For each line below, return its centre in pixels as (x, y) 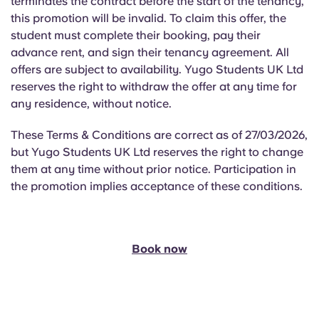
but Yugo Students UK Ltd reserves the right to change (157, 152)
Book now (159, 249)
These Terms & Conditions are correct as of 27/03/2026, (159, 135)
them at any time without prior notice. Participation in (153, 169)
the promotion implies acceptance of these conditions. (157, 186)
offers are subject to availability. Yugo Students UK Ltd (157, 69)
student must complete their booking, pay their (136, 35)
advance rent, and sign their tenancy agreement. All (150, 52)
